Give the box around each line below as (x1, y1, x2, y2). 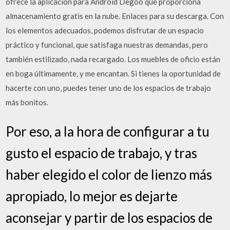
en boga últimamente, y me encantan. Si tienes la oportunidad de (6, 68, 221, 78)
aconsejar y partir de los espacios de (6, 209, 213, 226)
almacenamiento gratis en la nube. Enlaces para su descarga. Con (6, 11, 224, 21)
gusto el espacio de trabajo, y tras (6, 145, 198, 161)
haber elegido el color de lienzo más (6, 166, 213, 183)
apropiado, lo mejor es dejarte (6, 188, 178, 204)
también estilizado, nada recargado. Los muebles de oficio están (6, 54, 221, 64)
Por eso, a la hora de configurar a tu (6, 123, 210, 140)
